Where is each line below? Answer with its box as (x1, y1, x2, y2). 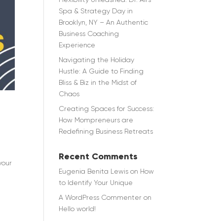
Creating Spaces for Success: (59, 105, 154, 112)
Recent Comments (59, 151, 138, 162)
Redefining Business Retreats (59, 127, 153, 135)
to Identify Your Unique (59, 179, 133, 186)
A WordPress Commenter (59, 193, 142, 201)
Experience (59, 41, 96, 49)
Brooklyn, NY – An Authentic (59, 18, 148, 26)
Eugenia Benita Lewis (59, 167, 129, 175)
